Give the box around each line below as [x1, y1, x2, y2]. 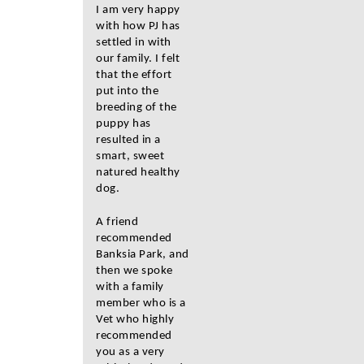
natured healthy [96, 167, 180, 179]
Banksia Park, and [96, 249, 189, 261]
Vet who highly [96, 314, 174, 326]
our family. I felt [96, 53, 180, 65]
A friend [96, 216, 138, 228]
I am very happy [96, 4, 180, 16]
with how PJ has [96, 20, 180, 32]
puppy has [96, 118, 151, 130]
